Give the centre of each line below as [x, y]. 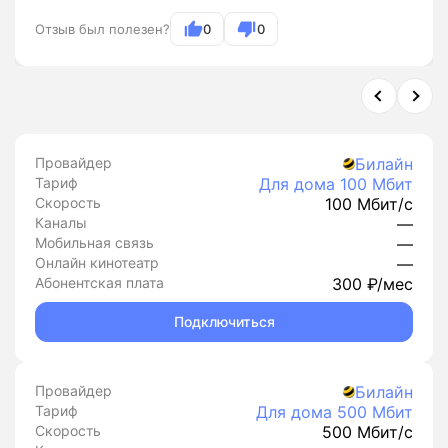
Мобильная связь [94, 242]
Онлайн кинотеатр [97, 262]
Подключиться [224, 321]
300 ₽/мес [372, 284]
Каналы [61, 222]
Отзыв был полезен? [102, 29]
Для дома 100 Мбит [336, 184]
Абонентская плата [99, 282]
